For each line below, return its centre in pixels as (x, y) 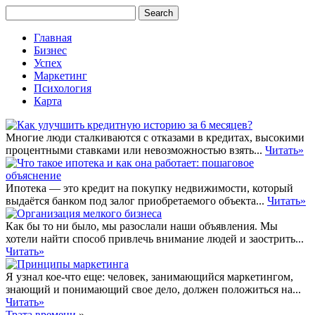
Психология (63, 88)
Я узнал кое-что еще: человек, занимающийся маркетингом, (149, 277)
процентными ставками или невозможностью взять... (135, 150)
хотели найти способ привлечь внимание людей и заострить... (155, 239)
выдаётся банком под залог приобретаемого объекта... (136, 201)
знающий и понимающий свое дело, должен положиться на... (153, 289)
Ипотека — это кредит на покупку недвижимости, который (149, 188)
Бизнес (50, 50)
